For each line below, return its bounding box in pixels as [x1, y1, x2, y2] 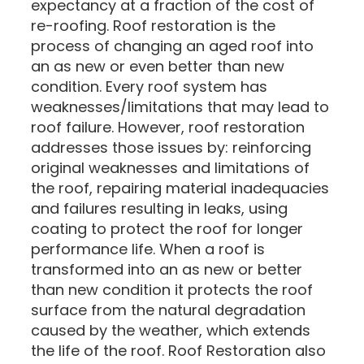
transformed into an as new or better [31, 258, 302, 279]
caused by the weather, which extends [31, 319, 310, 340]
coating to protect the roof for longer [31, 218, 303, 239]
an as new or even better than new [31, 55, 284, 76]
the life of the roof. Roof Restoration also [31, 340, 326, 361]
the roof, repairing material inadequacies [31, 177, 329, 198]
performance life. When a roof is [31, 238, 265, 259]
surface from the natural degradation [31, 299, 305, 320]
